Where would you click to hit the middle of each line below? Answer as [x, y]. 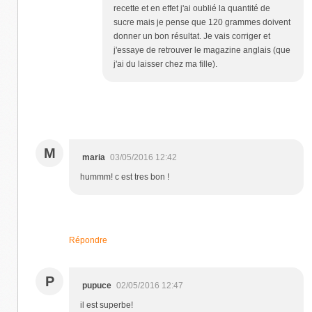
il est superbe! [107, 305]
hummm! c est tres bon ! [125, 177]
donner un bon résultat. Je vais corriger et [192, 36]
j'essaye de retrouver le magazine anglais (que [202, 50]
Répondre [88, 240]
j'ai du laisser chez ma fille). [165, 64]
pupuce [97, 285]
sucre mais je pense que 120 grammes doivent [202, 22]
